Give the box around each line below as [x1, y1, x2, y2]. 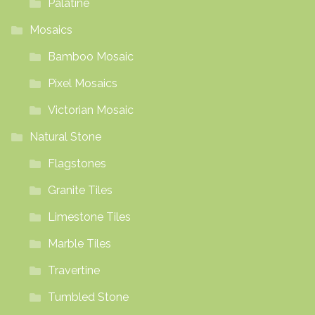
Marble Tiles [47, 236, 111, 250]
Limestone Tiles [47, 210, 131, 224]
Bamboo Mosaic [47, 49, 134, 63]
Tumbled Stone [47, 290, 129, 304]
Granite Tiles [47, 183, 112, 197]
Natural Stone [29, 129, 101, 143]
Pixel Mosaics [47, 76, 117, 90]
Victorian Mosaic [47, 103, 134, 117]
